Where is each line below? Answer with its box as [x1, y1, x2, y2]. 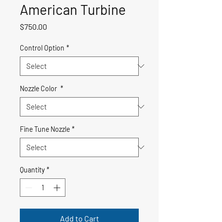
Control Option [20, 43, 64, 52]
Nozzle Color [20, 84, 58, 93]
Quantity [20, 165, 45, 174]
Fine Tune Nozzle [20, 124, 70, 133]
